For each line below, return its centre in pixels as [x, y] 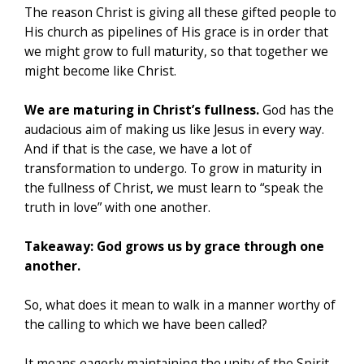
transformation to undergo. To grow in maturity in [173, 169]
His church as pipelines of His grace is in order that [176, 32]
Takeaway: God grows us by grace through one [174, 247]
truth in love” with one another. [117, 208]
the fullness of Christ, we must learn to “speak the [174, 188]
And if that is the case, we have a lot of [138, 149]
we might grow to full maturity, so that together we [176, 52]
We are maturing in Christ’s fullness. [142, 110]
